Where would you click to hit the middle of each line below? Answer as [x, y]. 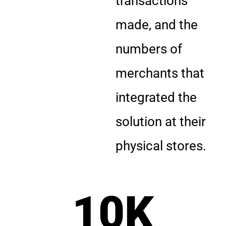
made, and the [157, 24]
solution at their [161, 121]
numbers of [149, 49]
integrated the [156, 97]
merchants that [160, 73]
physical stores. [161, 146]
